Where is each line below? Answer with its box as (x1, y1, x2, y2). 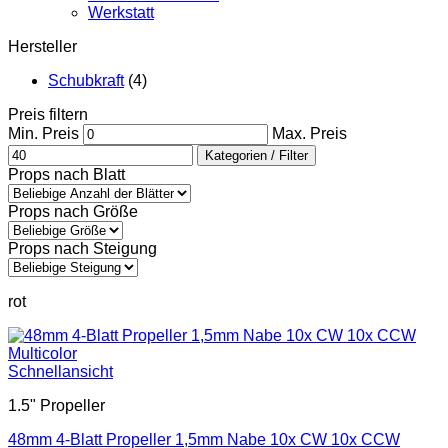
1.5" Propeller (8, 397, 105, 414)
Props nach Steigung (8, 240, 157, 257)
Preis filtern (8, 106, 88, 123)
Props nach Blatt (8, 166, 125, 183)
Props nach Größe (8, 203, 138, 220)
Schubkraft (48, 72, 124, 89)
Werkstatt (88, 4, 154, 21)
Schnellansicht (8, 363, 113, 380)
